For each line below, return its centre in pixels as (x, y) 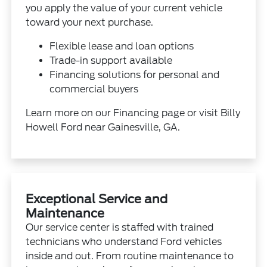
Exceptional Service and (97, 199)
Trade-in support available (111, 60)
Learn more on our (70, 113)
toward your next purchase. (90, 22)
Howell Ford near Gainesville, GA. (103, 127)
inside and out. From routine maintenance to (130, 256)
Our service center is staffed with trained (120, 227)
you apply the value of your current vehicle (124, 8)
